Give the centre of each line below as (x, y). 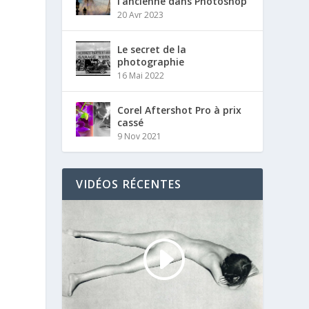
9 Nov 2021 (140, 136)
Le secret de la (152, 49)
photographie (151, 62)
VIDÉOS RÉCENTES (129, 184)
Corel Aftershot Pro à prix (180, 110)
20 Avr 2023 (141, 15)
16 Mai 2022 (141, 76)
